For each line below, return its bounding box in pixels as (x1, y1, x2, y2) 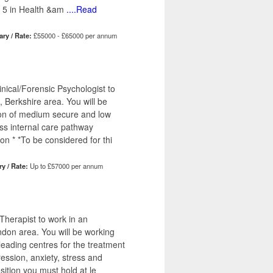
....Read (64, 3, 97, 16)
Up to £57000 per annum (28, 161, 103, 171)
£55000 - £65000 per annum (32, 30, 117, 41)
